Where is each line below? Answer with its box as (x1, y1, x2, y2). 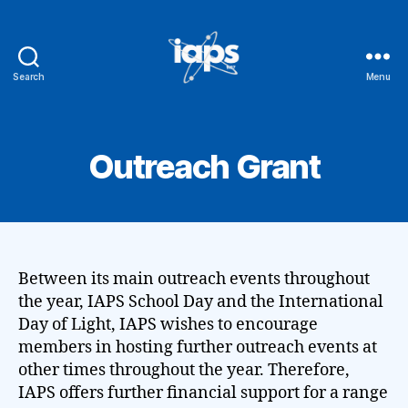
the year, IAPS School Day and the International (18, 291, 383, 312)
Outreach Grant (87, 147, 321, 187)
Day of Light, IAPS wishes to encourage (18, 314, 318, 335)
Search (13, 71, 45, 82)
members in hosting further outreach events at (18, 337, 377, 358)
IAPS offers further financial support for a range (18, 382, 388, 403)
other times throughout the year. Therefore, (18, 360, 350, 381)
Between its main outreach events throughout (18, 269, 370, 290)
